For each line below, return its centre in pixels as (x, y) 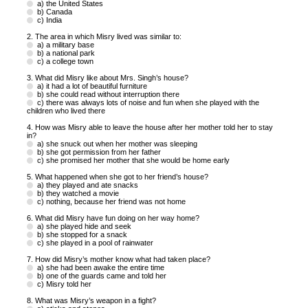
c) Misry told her (65, 284)
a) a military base (66, 44)
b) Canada (55, 11)
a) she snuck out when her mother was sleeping (118, 143)
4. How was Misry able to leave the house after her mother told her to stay (150, 127)
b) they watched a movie (78, 193)
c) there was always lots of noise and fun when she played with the (148, 102)
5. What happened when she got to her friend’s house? (118, 176)
